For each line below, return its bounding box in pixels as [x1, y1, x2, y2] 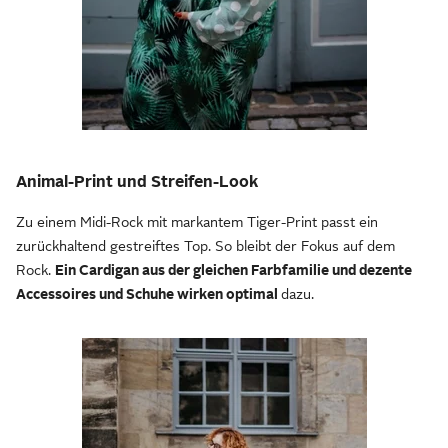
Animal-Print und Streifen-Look [16, 173, 258, 192]
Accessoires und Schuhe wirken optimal [16, 286, 281, 303]
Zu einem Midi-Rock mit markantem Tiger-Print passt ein [16, 214, 378, 231]
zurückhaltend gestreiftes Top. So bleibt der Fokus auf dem [16, 238, 395, 255]
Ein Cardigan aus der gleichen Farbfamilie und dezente [55, 262, 412, 279]
